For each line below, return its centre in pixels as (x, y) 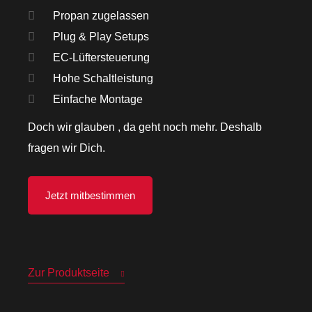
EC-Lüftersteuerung (105, 57)
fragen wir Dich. (67, 148)
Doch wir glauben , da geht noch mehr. (124, 127)
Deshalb (241, 127)
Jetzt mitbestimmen (90, 195)
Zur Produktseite (69, 272)
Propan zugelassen (105, 15)
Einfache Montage (102, 99)
